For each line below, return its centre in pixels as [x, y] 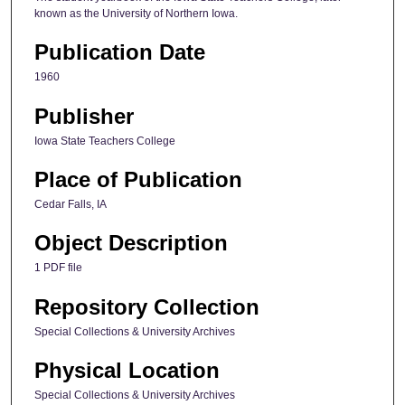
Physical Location [127, 371]
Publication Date [120, 52]
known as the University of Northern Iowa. [136, 13]
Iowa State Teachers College [105, 141]
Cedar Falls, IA [71, 205]
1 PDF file [58, 268]
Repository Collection [147, 306]
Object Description [131, 243]
